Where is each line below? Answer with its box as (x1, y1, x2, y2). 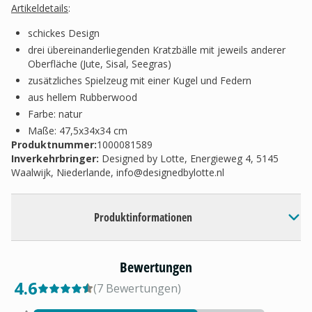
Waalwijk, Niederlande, (11, 166, 116, 179)
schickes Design (28, 26, 100, 40)
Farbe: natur (28, 107, 82, 120)
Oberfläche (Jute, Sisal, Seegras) (28, 57, 171, 70)
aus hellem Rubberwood (28, 91, 137, 104)
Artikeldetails (11, 1, 68, 15)
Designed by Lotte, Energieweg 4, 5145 (102, 152, 279, 165)
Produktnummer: (11, 138, 97, 151)
